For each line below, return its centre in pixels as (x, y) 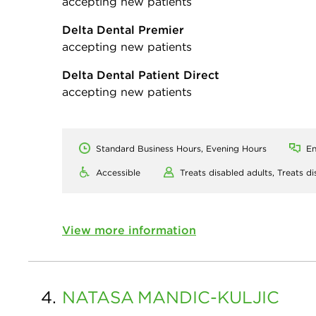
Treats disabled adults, (229, 172)
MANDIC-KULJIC (208, 297)
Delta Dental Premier (123, 29)
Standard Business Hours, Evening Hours (181, 148)
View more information (129, 230)
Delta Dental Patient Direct (141, 74)
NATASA (98, 297)
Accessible (118, 172)
